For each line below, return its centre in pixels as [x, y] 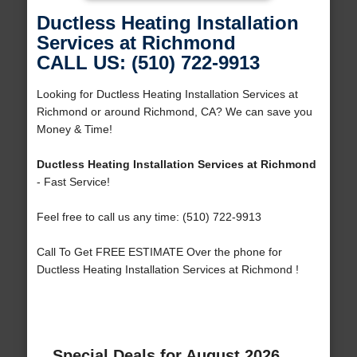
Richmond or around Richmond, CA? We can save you [174, 112]
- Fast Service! [73, 182]
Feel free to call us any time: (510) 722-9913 [149, 217]
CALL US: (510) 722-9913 [148, 63]
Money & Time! [74, 129]
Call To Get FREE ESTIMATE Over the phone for [159, 252]
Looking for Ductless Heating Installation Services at [167, 94]
